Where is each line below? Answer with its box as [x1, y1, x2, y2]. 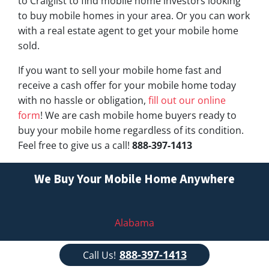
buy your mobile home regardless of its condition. [18, 124, 244, 138]
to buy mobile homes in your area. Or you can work [18, 9, 250, 23]
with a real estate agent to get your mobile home [18, 24, 238, 38]
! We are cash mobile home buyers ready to [40, 109, 237, 122]
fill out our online [148, 94, 226, 107]
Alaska [120, 241, 149, 255]
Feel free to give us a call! [18, 139, 132, 153]
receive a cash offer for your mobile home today [18, 79, 236, 92]
